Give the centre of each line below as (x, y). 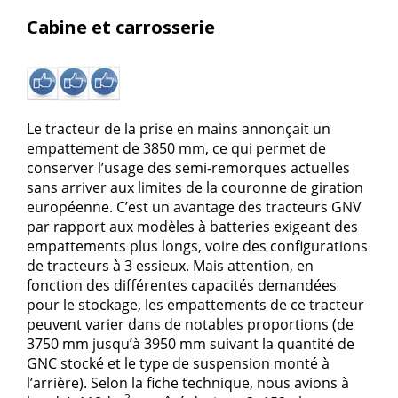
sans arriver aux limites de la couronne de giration (195, 187)
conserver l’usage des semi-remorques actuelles (188, 167)
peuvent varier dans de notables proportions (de (190, 324)
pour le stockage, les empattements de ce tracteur (195, 304)
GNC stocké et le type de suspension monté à (178, 363)
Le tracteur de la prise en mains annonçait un (179, 128)
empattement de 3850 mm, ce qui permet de (176, 148)
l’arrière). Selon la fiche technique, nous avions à (188, 382)
